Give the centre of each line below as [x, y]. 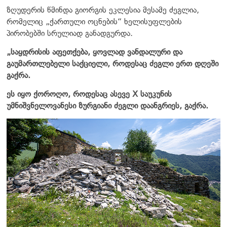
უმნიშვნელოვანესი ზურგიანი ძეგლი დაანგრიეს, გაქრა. [107, 105]
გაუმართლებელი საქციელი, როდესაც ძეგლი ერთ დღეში [112, 63]
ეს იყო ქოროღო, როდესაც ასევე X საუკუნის [89, 94]
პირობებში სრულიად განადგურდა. [70, 33]
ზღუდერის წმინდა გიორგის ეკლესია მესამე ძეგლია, [103, 10]
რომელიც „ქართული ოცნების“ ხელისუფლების [94, 21]
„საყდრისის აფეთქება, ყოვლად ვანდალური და [94, 52]
